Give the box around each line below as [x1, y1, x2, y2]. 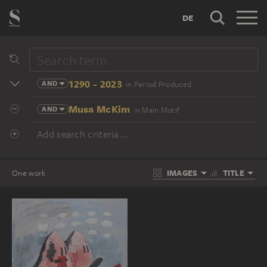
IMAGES [166, 167, 198, 178]
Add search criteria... [37, 128, 129, 141]
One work [12, 167, 46, 178]
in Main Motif [133, 105, 180, 115]
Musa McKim [68, 101, 131, 116]
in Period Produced [125, 79, 192, 89]
